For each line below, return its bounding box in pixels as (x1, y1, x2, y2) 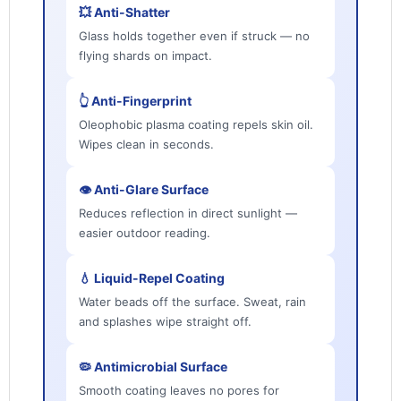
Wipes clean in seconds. (78, 137, 214, 152)
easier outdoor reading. (78, 226, 210, 241)
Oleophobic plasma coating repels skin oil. (78, 117, 313, 132)
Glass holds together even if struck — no (78, 29, 310, 44)
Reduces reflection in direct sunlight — (78, 206, 297, 221)
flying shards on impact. (78, 48, 212, 64)
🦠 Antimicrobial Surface (78, 359, 227, 375)
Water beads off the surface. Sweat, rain (78, 294, 306, 310)
